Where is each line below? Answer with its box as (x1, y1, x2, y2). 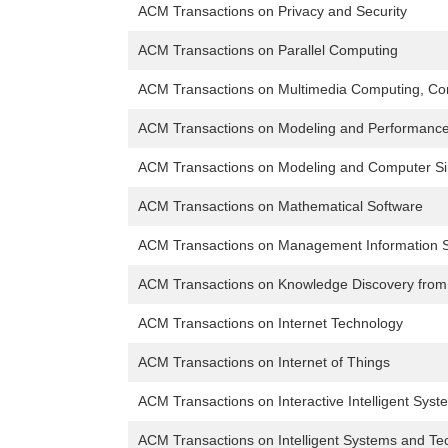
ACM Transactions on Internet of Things (138, 354, 390, 371)
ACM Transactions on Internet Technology (138, 315, 403, 332)
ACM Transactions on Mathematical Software (138, 198, 423, 215)
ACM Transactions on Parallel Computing (138, 42, 398, 59)
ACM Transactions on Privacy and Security (138, 3, 407, 20)
